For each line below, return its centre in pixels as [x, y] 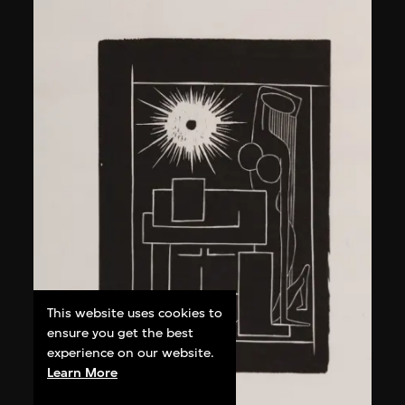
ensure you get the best [121, 333]
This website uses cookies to [135, 313]
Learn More [83, 372]
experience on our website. [131, 353]
